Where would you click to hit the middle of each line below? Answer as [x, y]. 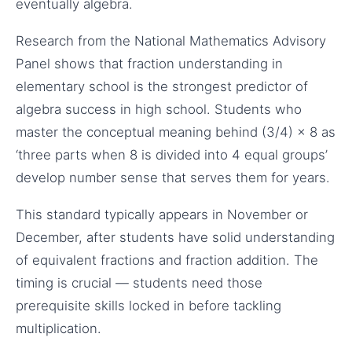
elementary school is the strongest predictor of [162, 86]
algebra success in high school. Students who [159, 109]
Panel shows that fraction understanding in [149, 63]
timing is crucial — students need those [139, 283]
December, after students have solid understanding [175, 238]
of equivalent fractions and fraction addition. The [167, 260]
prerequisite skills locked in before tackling [148, 306]
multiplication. [59, 329]
